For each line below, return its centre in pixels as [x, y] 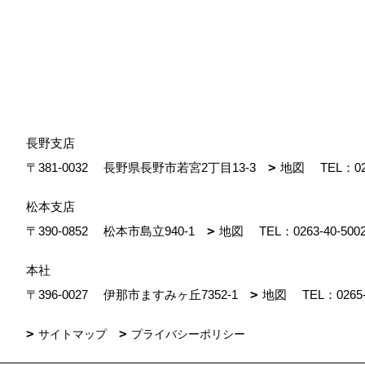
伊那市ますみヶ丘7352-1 [175, 295]
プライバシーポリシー [188, 334]
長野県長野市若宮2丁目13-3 [184, 167]
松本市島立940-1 [154, 231]
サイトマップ [73, 334]
